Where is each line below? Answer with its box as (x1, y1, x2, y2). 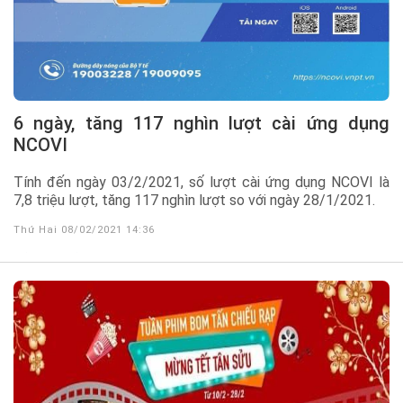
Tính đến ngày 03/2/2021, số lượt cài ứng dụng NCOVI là (13, 174, 390, 191)
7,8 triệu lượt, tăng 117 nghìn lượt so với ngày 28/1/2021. (13, 192, 375, 209)
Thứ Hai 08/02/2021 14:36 (13, 224, 155, 236)
